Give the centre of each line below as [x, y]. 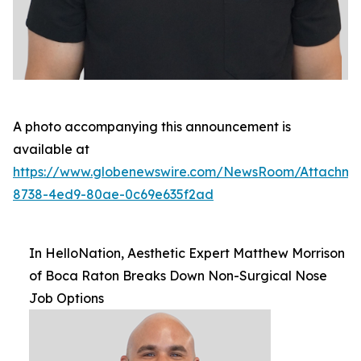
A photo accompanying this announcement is [152, 127]
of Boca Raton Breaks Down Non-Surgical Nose [178, 276]
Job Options [66, 298]
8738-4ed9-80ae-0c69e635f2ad [113, 194]
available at [51, 149]
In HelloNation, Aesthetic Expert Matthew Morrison [187, 253]
